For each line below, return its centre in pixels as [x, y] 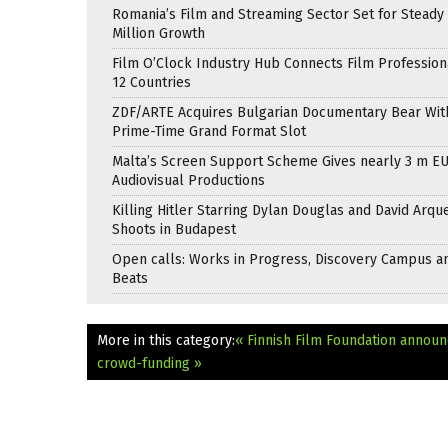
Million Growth [158, 33]
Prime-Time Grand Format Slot [209, 131]
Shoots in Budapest [174, 229]
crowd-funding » [149, 363]
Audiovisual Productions [188, 180]
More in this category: [166, 340]
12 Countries [151, 82]
